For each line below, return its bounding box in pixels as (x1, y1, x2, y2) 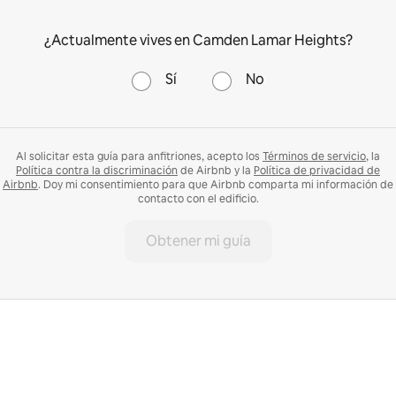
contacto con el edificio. (137, 191, 259, 206)
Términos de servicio (263, 148, 366, 164)
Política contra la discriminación (16, 163, 178, 178)
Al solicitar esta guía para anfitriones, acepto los (16, 148, 263, 164)
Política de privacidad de (254, 163, 380, 178)
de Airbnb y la (178, 163, 254, 178)
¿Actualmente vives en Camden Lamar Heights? (43, 30, 353, 49)
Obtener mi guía (145, 231, 251, 250)
